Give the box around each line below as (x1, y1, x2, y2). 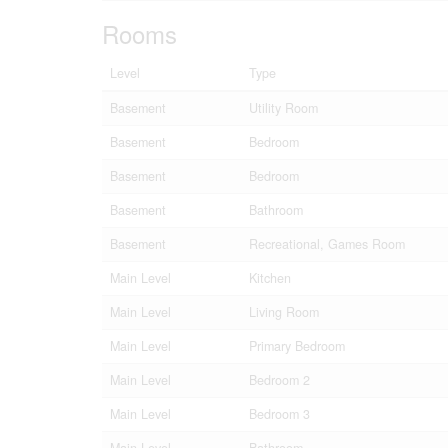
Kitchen (249, 269, 291, 287)
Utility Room (249, 99, 318, 117)
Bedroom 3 (249, 405, 310, 423)
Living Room (249, 303, 319, 321)
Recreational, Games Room (249, 235, 405, 253)
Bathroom (249, 201, 303, 219)
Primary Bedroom (249, 337, 345, 355)
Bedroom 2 (249, 371, 310, 389)
